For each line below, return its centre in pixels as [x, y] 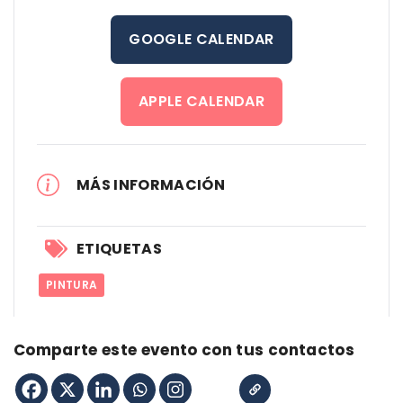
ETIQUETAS [119, 248]
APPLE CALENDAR [201, 101]
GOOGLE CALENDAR [201, 39]
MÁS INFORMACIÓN [151, 184]
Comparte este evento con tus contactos [184, 349]
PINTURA [72, 284]
